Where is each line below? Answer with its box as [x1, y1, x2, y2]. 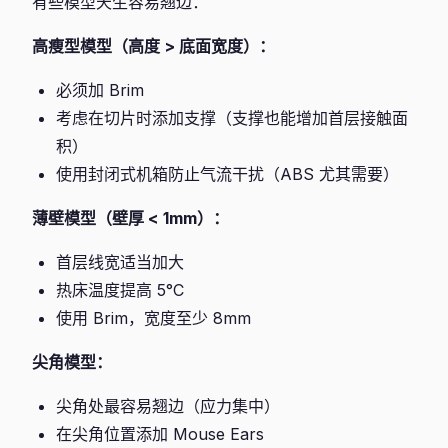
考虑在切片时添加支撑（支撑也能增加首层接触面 [56, 108, 408, 128]
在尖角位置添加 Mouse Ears [56, 424, 264, 444]
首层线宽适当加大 [56, 252, 184, 272]
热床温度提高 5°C [56, 280, 184, 300]
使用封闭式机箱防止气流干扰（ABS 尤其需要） [56, 164, 399, 184]
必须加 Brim [56, 80, 144, 100]
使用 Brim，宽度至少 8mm [56, 308, 251, 328]
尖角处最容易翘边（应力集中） [56, 396, 280, 416]
